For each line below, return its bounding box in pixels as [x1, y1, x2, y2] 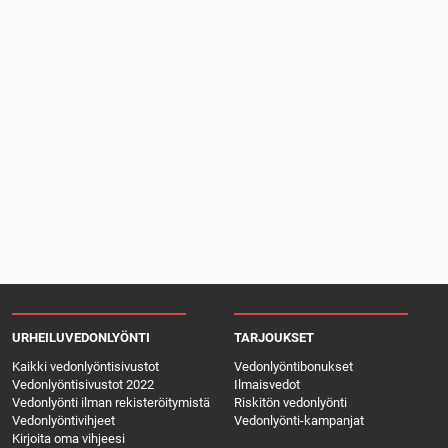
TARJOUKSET [234, 330, 314, 346]
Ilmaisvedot [234, 377, 300, 393]
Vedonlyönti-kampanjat [234, 413, 364, 429]
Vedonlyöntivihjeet [12, 413, 115, 429]
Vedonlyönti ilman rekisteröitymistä [12, 395, 210, 411]
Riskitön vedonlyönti [234, 395, 347, 411]
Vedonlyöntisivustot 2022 [12, 377, 154, 393]
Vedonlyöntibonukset [234, 359, 353, 375]
